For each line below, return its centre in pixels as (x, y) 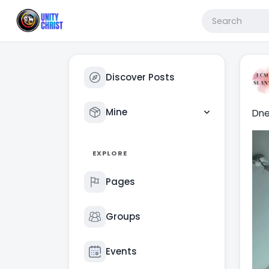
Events (121, 251)
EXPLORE (110, 153)
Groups (123, 216)
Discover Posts (140, 77)
